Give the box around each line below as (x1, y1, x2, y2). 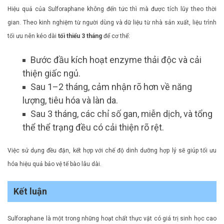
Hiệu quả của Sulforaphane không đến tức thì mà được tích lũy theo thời (7, 5, 216, 13)
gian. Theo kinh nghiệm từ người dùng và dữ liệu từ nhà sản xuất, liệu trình (7, 19, 216, 26)
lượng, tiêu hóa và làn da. (22, 95, 118, 106)
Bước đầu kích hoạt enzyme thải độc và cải (30, 54, 201, 65)
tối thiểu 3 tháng (58, 32, 102, 40)
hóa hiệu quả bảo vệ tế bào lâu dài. (7, 160, 101, 168)
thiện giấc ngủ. (22, 68, 80, 79)
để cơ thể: (102, 32, 130, 40)
